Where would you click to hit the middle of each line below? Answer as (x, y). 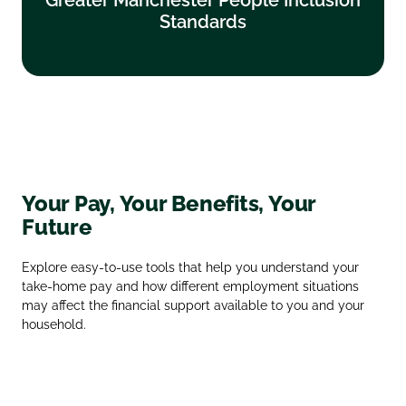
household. (54, 324)
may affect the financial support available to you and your (193, 305)
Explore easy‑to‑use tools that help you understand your (190, 267)
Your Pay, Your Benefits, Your (169, 203)
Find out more (203, 39)
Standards (203, 21)
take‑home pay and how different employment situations (190, 286)
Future (57, 227)
